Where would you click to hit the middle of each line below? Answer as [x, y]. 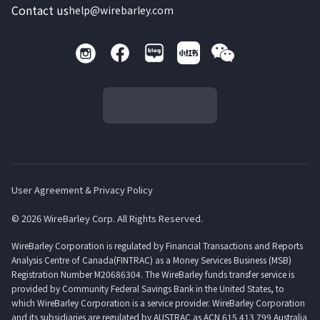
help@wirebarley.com [121, 10]
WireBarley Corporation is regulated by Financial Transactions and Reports [157, 245]
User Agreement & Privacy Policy [82, 190]
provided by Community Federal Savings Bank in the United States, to [148, 288]
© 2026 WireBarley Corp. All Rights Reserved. [107, 218]
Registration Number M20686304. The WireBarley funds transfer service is [153, 274]
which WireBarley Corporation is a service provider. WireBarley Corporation [158, 302]
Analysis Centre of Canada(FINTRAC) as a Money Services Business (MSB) [151, 260]
